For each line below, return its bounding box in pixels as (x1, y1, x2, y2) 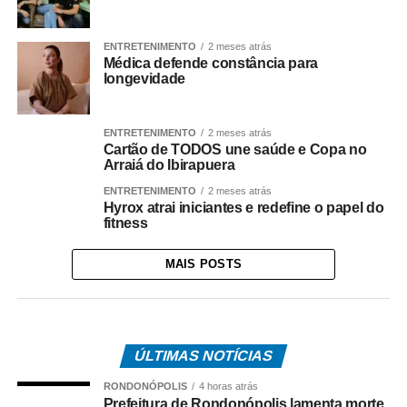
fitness (103, 214, 148, 231)
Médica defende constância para (103, 55, 319, 71)
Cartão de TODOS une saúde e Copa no (103, 141, 367, 157)
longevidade (103, 70, 186, 86)
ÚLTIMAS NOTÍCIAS (132, 347, 275, 363)
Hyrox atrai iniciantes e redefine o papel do (103, 199, 384, 215)
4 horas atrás (198, 380, 258, 392)
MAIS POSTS (164, 256, 243, 271)
